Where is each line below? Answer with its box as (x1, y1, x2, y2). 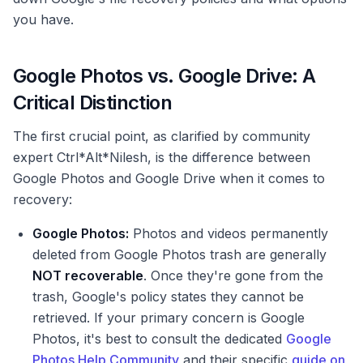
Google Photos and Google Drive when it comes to (13, 170, 325, 187)
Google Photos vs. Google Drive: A (13, 64, 316, 88)
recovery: (13, 191, 72, 208)
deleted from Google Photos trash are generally (32, 246, 327, 263)
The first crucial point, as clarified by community (13, 128, 310, 145)
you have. (13, 11, 74, 28)
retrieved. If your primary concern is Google (32, 310, 305, 327)
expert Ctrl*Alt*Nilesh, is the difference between (13, 149, 310, 166)
